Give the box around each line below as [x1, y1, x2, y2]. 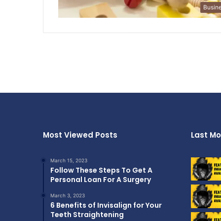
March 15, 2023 [50, 157, 87, 163]
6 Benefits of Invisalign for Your [50, 200, 162, 210]
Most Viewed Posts [43, 129, 117, 140]
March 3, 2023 [50, 192, 85, 198]
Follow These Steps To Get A [50, 165, 152, 175]
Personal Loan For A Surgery [50, 174, 151, 184]
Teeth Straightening [50, 209, 124, 220]
